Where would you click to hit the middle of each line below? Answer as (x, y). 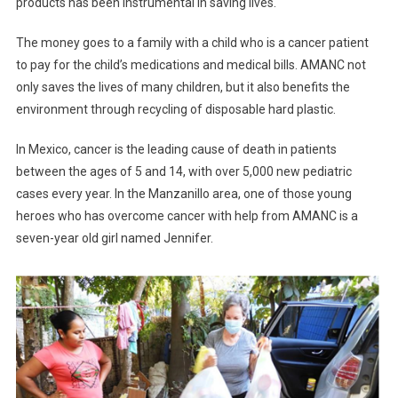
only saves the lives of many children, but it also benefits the (183, 88)
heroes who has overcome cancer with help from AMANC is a (187, 216)
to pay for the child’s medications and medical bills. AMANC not (191, 65)
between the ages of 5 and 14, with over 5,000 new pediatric (183, 172)
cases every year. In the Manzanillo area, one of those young (183, 194)
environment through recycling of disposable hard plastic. (175, 110)
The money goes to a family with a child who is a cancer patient (192, 43)
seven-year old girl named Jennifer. (114, 239)
